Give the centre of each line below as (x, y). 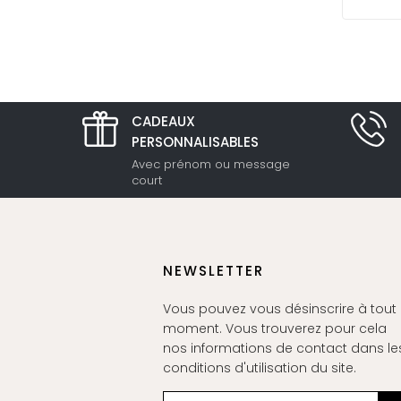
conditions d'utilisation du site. (260, 367)
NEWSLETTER (213, 270)
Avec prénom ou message (211, 164)
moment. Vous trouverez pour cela (275, 328)
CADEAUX (163, 121)
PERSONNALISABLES (195, 141)
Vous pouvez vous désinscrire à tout (280, 308)
